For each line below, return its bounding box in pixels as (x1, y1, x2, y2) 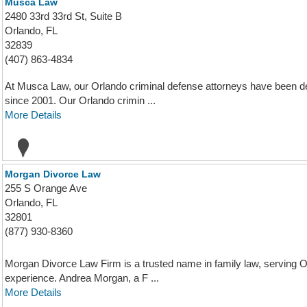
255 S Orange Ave (5, 182, 87, 194)
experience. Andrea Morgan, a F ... (5, 272, 159, 284)
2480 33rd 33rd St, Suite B (5, 10, 122, 22)
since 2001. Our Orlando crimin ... (5, 95, 156, 106)
